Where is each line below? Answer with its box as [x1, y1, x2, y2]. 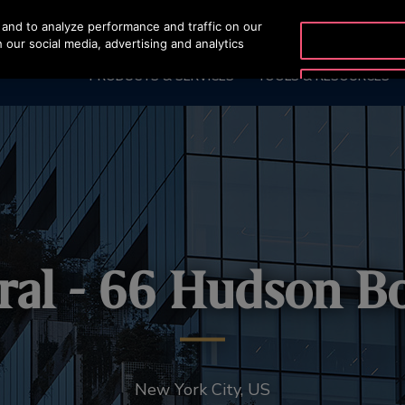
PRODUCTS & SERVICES [89, 68, 234, 85]
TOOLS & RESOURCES [256, 68, 390, 85]
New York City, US [135, 378, 270, 400]
